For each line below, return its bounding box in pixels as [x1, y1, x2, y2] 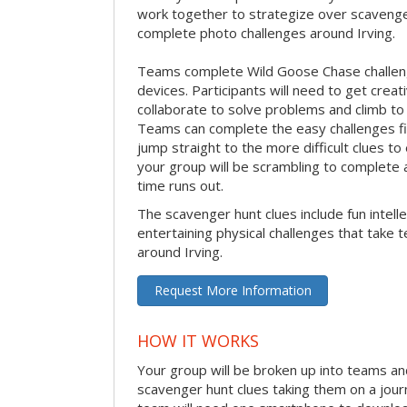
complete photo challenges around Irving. [137, 24, 395, 43]
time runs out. [137, 176, 223, 195]
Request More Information [154, 282, 312, 300]
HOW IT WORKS [137, 330, 259, 352]
